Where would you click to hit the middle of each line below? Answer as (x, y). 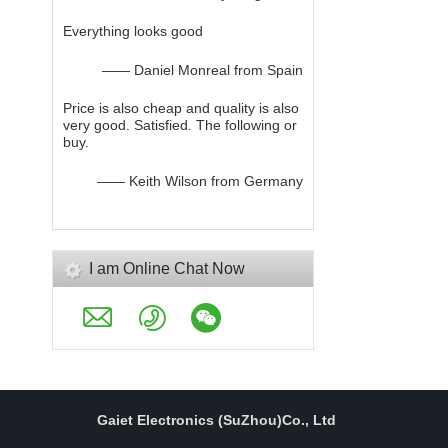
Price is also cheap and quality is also (181, 108)
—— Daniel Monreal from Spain (203, 70)
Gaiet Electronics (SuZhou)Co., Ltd (216, 420)
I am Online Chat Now (167, 268)
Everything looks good (133, 31)
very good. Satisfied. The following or (180, 125)
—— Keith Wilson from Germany (200, 181)
